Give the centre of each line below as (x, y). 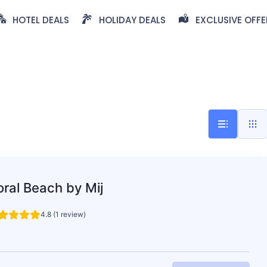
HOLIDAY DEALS (132, 20)
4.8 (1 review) (63, 214)
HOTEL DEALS (41, 20)
